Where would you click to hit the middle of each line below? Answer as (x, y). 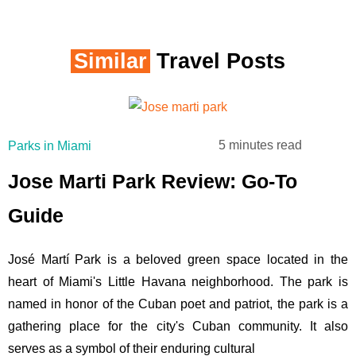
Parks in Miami (50, 145)
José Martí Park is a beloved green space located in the (178, 260)
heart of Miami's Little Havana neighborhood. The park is (178, 282)
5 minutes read (261, 145)
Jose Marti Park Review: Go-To (153, 182)
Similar (110, 61)
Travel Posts (218, 61)
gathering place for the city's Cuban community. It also (178, 327)
